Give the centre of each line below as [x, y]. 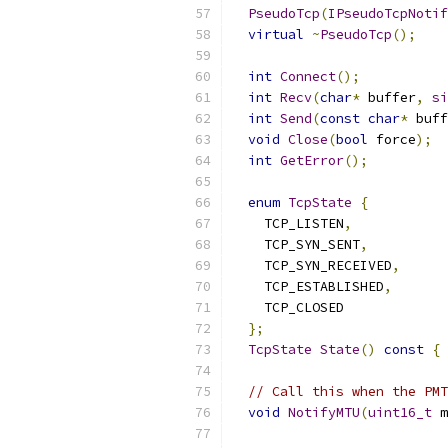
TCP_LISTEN [288, 223]
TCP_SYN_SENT [296, 244]
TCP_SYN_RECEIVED [312, 265]
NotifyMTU [324, 412]
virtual [276, 34]
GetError [312, 160]
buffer [388, 97]
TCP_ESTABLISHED [308, 286]
